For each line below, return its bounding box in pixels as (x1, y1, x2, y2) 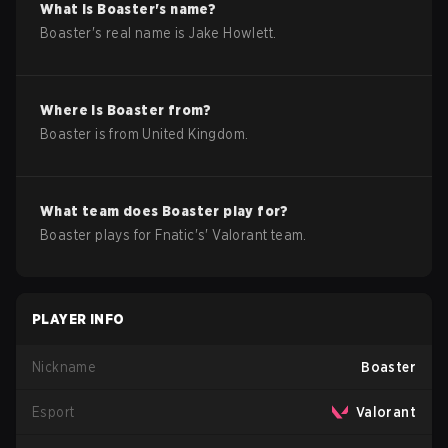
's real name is (91, 25, 190, 41)
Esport (32, 404, 75, 420)
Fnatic (155, 227, 195, 243)
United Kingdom (142, 126, 246, 142)
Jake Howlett (189, 25, 274, 41)
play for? (219, 203, 289, 219)
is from (91, 126, 143, 142)
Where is (40, 102, 107, 118)
